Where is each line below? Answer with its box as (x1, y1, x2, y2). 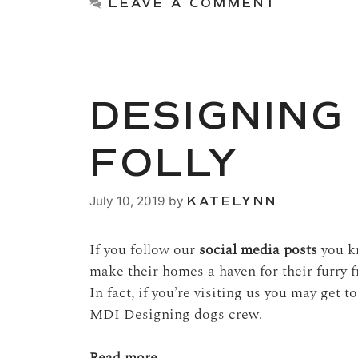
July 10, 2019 (89, 193, 165, 209)
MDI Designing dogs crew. (89, 303, 262, 325)
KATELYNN (187, 193, 277, 209)
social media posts (199, 238, 317, 261)
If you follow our (89, 238, 199, 261)
